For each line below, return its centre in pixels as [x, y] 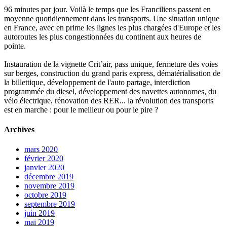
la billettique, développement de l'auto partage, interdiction [97, 82]
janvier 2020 [44, 168]
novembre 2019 [49, 186]
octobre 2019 [45, 195]
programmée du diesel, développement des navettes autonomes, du [110, 91]
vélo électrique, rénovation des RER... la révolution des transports [109, 100]
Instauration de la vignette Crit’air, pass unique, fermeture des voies [111, 64]
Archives [19, 130]
